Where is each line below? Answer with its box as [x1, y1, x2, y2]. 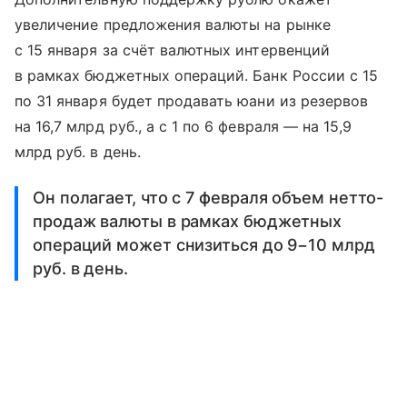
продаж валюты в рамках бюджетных [33, 211, 342, 231]
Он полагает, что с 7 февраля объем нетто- [33, 187, 384, 207]
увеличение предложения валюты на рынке [15, 15, 331, 34]
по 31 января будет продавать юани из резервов [15, 91, 369, 110]
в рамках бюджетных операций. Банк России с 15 [15, 65, 379, 84]
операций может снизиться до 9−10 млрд [33, 234, 375, 254]
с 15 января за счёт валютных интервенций [15, 40, 330, 59]
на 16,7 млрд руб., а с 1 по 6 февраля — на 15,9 [15, 116, 352, 135]
